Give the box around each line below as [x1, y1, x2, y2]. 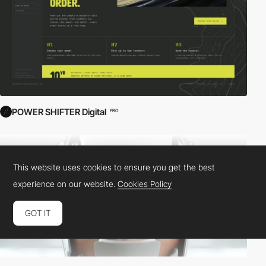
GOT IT [25, 207, 51, 218]
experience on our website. [13, 178, 118, 189]
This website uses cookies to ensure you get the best [13, 161, 216, 172]
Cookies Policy [118, 178, 172, 189]
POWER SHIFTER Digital [12, 106, 106, 118]
